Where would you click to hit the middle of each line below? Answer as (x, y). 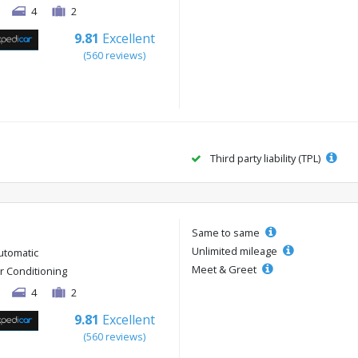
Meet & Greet (225, 269)
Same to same (227, 232)
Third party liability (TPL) (265, 158)
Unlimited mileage (236, 251)
